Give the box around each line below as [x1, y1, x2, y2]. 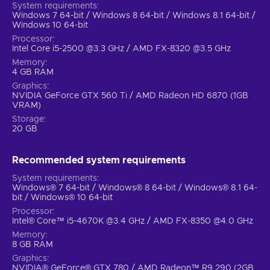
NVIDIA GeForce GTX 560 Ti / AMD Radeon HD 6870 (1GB [12, 91, 248, 100]
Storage [12, 115, 44, 124]
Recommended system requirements [12, 155, 186, 165]
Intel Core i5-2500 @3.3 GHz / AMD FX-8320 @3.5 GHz [12, 44, 231, 53]
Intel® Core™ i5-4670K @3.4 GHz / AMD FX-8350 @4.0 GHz [12, 216, 253, 225]
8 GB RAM [12, 240, 53, 249]
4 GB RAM [12, 67, 54, 77]
